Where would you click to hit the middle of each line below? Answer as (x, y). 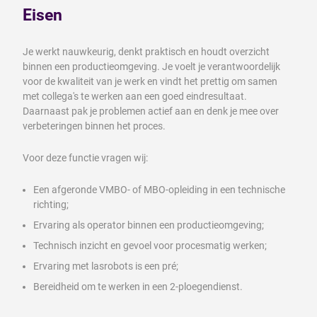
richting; (51, 205)
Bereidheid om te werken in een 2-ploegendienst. (138, 287)
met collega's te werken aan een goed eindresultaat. (135, 97)
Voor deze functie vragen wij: (85, 158)
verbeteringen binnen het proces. (94, 126)
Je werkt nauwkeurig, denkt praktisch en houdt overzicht (146, 52)
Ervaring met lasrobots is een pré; (106, 266)
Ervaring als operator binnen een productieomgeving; (149, 225)
